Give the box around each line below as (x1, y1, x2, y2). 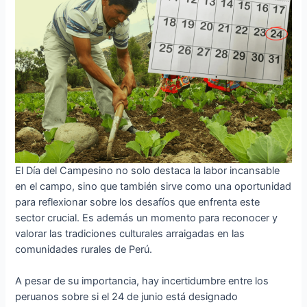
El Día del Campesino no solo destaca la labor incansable (15, 164, 280, 177)
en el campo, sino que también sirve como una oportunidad (15, 180, 292, 193)
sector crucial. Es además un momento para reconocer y (15, 211, 278, 224)
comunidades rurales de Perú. (15, 243, 153, 256)
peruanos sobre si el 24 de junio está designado (15, 291, 238, 304)
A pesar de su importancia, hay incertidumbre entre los (15, 275, 269, 288)
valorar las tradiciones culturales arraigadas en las (15, 227, 245, 240)
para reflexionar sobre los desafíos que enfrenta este (15, 195, 260, 208)
